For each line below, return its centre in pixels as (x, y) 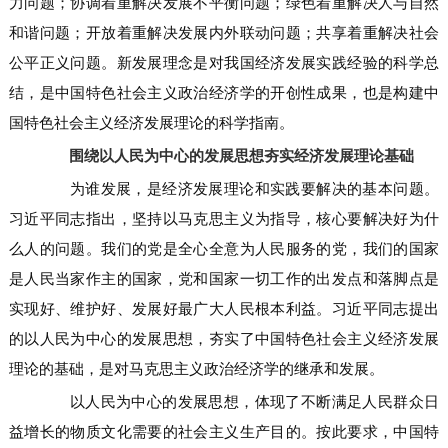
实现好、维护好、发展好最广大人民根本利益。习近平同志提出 (224, 309)
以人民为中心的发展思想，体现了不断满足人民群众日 (239, 402)
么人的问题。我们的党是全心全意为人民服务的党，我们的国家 (224, 249)
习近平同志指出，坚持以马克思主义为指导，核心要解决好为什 (224, 219)
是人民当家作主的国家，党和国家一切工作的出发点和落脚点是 (224, 279)
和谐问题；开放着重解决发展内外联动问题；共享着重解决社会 (224, 33)
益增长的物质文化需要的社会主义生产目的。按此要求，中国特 (224, 432)
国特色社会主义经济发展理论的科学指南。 (151, 123)
